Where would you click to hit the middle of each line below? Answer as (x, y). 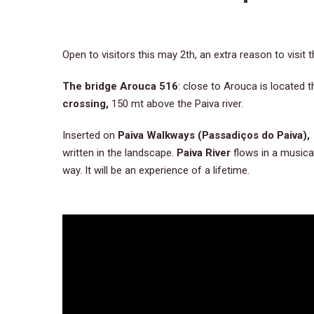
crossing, (87, 103)
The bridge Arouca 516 (120, 86)
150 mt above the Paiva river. (177, 103)
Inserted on (89, 135)
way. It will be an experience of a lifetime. (156, 170)
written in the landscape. (120, 152)
